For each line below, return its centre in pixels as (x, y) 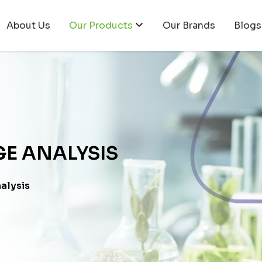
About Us (28, 25)
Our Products (101, 25)
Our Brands (189, 25)
